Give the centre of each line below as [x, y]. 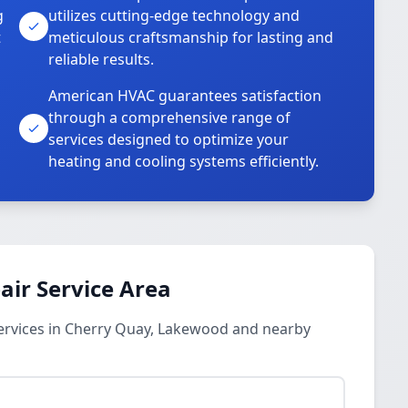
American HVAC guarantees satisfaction [185, 96]
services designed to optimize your [169, 139]
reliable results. [102, 59]
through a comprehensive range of [170, 117]
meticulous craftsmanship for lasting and [191, 37]
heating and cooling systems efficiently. [184, 161]
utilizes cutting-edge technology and [174, 15]
